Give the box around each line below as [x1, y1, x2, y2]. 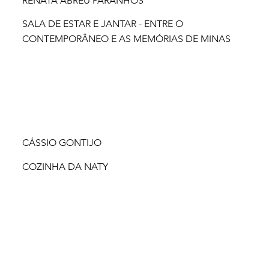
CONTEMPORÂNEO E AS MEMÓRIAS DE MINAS [22, 33, 231, 45]
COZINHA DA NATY [22, 161, 109, 173]
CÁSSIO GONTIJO [22, 137, 101, 149]
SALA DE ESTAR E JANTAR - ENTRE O [22, 18, 184, 30]
